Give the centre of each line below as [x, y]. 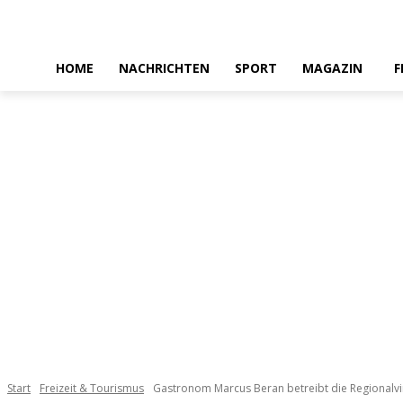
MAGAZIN [332, 68]
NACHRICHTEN [164, 68]
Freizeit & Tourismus [92, 389]
